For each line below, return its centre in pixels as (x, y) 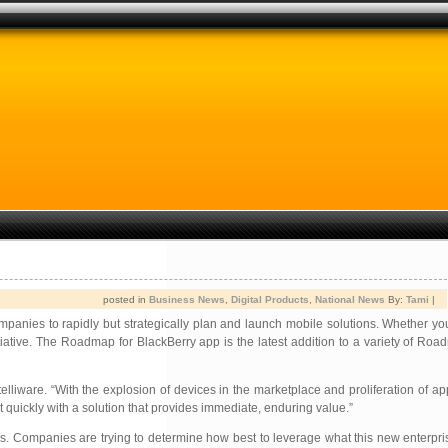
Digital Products (270, 299)
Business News (187, 299)
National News (350, 299)
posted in (126, 299)
